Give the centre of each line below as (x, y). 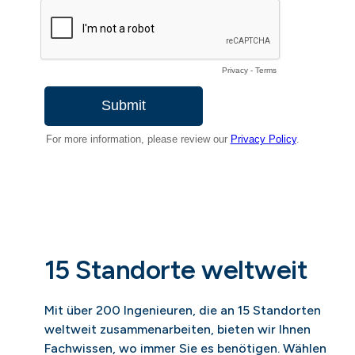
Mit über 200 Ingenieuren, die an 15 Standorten (183, 310)
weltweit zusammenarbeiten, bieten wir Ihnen (177, 329)
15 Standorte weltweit (176, 269)
